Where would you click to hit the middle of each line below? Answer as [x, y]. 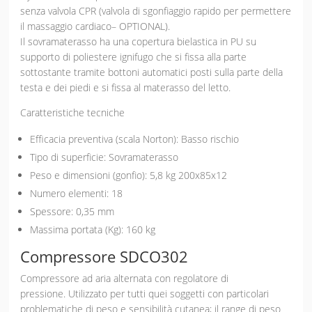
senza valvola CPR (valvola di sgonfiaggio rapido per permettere [156, 11]
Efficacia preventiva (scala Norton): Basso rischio [135, 139]
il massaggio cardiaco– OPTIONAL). [95, 26]
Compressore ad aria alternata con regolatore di [125, 279]
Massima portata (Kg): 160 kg [93, 230]
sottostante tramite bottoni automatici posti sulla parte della [152, 72]
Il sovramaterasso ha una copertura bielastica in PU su [139, 42]
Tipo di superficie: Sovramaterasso [104, 157]
